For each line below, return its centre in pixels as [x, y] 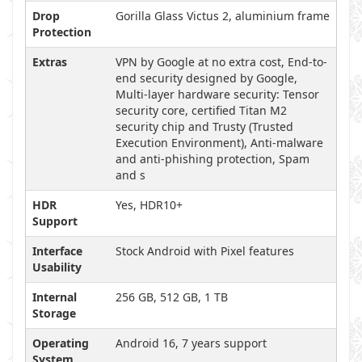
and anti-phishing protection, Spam [213, 159]
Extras [50, 62]
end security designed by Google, [206, 78]
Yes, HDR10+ [149, 205]
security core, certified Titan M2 [201, 110]
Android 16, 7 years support [191, 343]
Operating [61, 343]
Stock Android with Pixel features [205, 251]
